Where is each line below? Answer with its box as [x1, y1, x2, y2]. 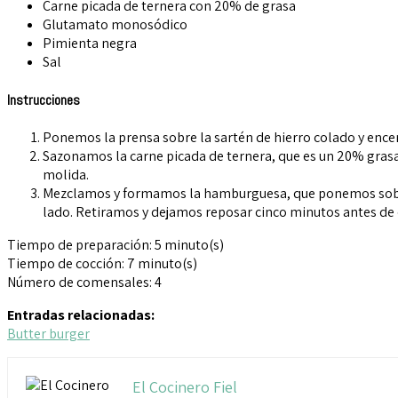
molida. [43, 164, 89, 184]
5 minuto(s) [155, 235, 224, 254]
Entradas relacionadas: [7, 305, 155, 324]
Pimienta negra [43, 34, 137, 53]
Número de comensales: [7, 272, 155, 291]
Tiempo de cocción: [7, 253, 124, 273]
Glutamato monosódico [43, 15, 187, 35]
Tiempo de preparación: [7, 235, 152, 254]
